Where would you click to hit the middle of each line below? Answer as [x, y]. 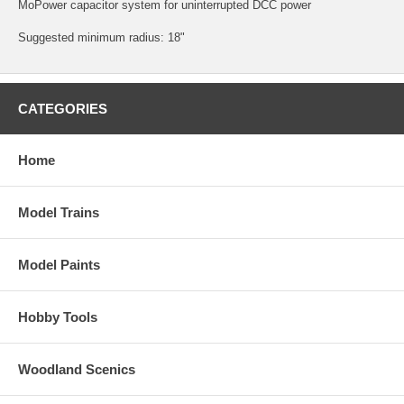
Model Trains [59, 212]
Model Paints [59, 264]
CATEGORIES [63, 108]
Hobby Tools [58, 317]
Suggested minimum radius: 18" [101, 37]
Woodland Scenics [77, 369]
